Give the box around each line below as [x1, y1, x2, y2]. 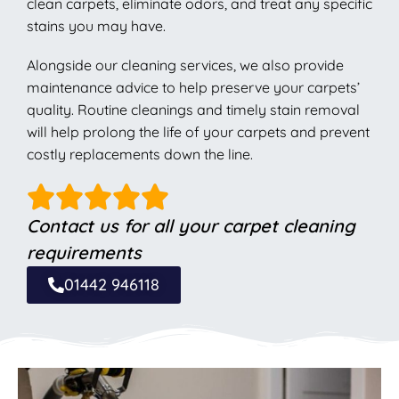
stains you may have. [27, 16, 166, 35]
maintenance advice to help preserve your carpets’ [27, 78, 360, 97]
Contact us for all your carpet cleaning [27, 215, 355, 238]
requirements [27, 241, 142, 265]
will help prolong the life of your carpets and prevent [27, 123, 370, 142]
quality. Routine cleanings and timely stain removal [27, 101, 360, 119]
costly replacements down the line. [27, 145, 253, 164]
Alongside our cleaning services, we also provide [27, 56, 344, 75]
